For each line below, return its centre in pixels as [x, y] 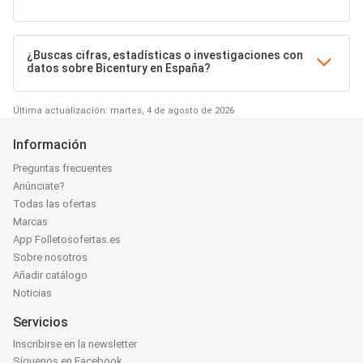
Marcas [30, 221]
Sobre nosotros [50, 257]
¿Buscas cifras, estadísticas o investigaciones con [165, 55]
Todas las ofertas [55, 203]
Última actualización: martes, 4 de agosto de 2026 [124, 110]
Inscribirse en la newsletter [75, 344]
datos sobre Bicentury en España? [119, 68]
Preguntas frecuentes [63, 168]
